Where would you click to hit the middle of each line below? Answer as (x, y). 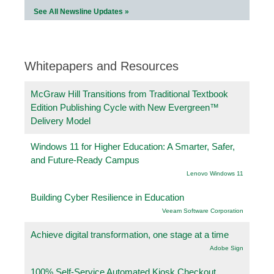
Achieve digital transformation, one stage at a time (130, 234)
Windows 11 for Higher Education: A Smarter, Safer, (133, 146)
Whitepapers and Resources (102, 66)
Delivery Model (61, 120)
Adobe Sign (227, 248)
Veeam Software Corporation (203, 210)
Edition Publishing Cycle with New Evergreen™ (125, 107)
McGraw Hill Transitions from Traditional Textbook (129, 94)
